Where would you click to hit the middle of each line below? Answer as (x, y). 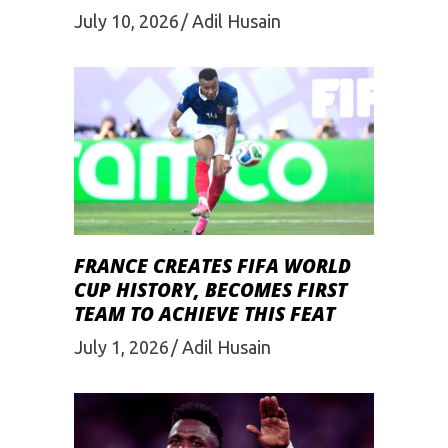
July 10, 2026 (126, 20)
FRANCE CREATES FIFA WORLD (212, 266)
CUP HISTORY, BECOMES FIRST (210, 290)
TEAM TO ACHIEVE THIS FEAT (204, 314)
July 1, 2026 (121, 346)
